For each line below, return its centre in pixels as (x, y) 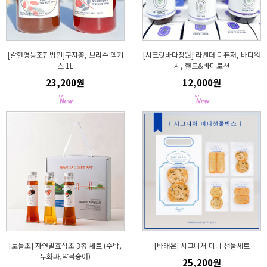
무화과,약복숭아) (65, 256)
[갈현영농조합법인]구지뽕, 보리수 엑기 (65, 55)
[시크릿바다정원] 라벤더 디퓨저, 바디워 (202, 55)
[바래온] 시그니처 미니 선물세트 (202, 245)
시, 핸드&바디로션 (202, 65)
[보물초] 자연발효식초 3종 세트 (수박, (65, 245)
